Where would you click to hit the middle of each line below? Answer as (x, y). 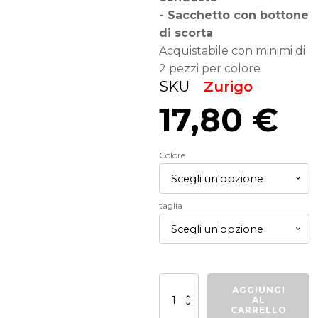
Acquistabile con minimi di (232, 50)
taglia (171, 206)
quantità (176, 305)
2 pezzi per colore (210, 68)
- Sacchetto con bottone (234, 15)
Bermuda (178, 284)
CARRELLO (258, 309)
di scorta (186, 33)
